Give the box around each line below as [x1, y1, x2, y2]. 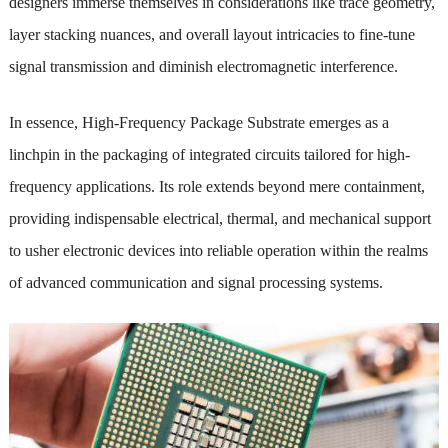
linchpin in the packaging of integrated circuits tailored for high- [8, 145, 410, 163]
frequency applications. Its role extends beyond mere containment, [8, 177, 425, 195]
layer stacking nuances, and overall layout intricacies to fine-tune [8, 25, 415, 43]
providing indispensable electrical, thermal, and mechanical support [8, 209, 431, 227]
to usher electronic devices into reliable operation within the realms [8, 241, 428, 259]
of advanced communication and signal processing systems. [8, 273, 383, 291]
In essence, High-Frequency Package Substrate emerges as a [8, 113, 389, 131]
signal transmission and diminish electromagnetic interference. [8, 57, 398, 75]
